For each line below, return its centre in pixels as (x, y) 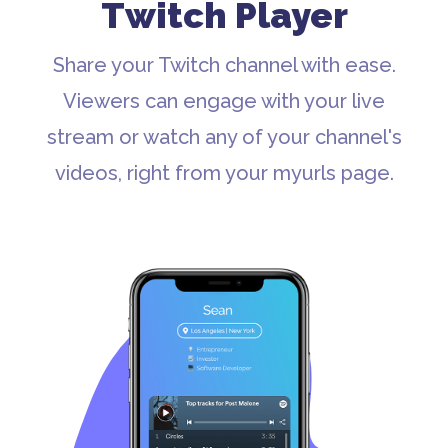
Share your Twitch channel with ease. (224, 64)
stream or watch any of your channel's (224, 136)
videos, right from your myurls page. (224, 172)
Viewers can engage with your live (224, 100)
